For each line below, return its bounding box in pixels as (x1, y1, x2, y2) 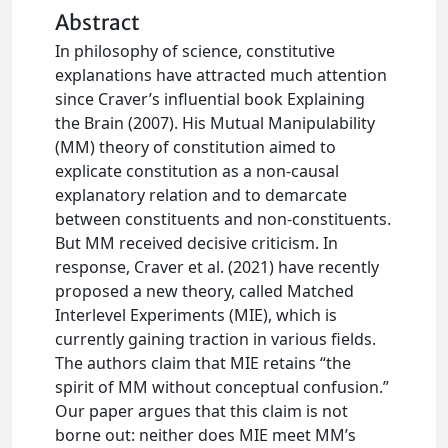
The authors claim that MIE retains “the (55, 352, 352, 374)
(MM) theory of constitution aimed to (55, 136, 337, 158)
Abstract (55, 10, 141, 36)
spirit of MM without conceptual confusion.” (55, 376, 390, 398)
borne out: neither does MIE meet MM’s (55, 424, 357, 446)
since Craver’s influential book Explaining (55, 88, 366, 110)
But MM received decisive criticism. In (55, 232, 339, 254)
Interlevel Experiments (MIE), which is (55, 304, 338, 326)
